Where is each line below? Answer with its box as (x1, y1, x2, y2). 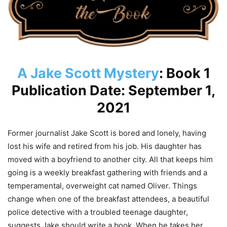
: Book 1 (159, 64, 210, 82)
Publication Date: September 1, (12, 82, 215, 99)
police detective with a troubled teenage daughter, (8, 207, 188, 217)
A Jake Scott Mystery (17, 64, 159, 82)
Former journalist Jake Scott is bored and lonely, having (8, 128, 206, 138)
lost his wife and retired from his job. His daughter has (8, 141, 202, 151)
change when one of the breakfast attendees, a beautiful (8, 194, 209, 204)
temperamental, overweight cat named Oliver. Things (8, 180, 197, 191)
